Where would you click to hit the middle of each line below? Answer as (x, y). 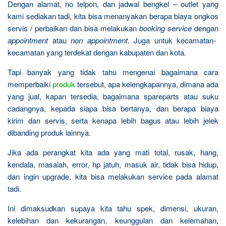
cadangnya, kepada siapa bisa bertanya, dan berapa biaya (113, 108)
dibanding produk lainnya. (49, 132)
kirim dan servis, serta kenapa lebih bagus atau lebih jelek (113, 120)
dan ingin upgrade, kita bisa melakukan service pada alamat (113, 176)
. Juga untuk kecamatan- (172, 40)
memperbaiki (30, 84)
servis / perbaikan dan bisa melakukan (73, 28)
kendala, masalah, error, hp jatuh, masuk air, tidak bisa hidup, (113, 164)
